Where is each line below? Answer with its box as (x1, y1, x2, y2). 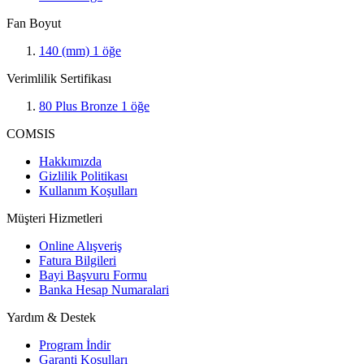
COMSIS (6, 126, 55, 141)
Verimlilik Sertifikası (6, 71, 111, 85)
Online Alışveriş (39, 238, 122, 253)
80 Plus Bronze (39, 98, 121, 113)
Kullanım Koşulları (39, 183, 137, 197)
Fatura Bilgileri (39, 253, 116, 267)
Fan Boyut (6, 15, 61, 30)
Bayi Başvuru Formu (39, 267, 147, 282)
